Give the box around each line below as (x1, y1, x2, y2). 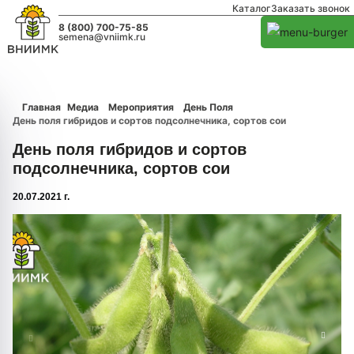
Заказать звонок (271, 2, 350, 14)
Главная (22, 101, 61, 113)
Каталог (232, 2, 271, 14)
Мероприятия (108, 101, 174, 113)
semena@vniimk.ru (58, 30, 146, 43)
